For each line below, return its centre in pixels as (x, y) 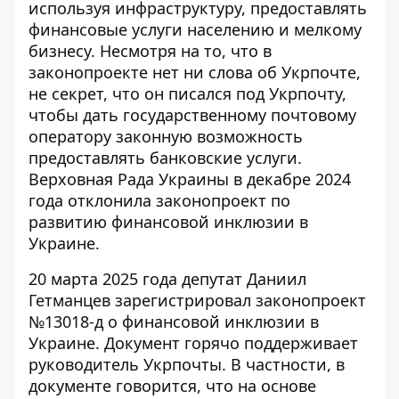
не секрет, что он (98, 94)
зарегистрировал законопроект (240, 300)
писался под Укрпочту (255, 94)
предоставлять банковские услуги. (165, 158)
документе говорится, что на (145, 386)
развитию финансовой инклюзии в (168, 222)
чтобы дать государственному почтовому (192, 115)
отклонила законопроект (167, 200)
